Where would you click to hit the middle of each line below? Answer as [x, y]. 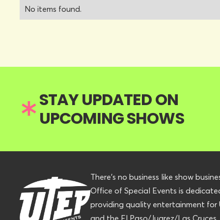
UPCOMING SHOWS [112, 118]
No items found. [53, 9]
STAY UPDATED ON [109, 99]
